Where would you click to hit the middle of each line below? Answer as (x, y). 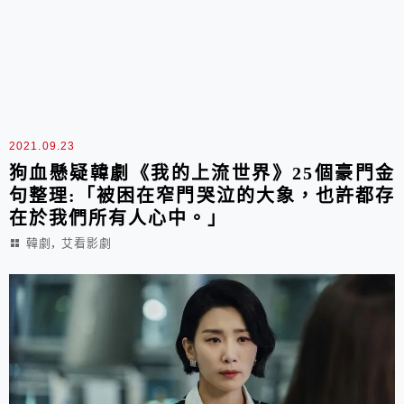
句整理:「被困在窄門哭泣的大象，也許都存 (202, 196)
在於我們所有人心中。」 (118, 218)
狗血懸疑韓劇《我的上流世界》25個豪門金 (202, 173)
